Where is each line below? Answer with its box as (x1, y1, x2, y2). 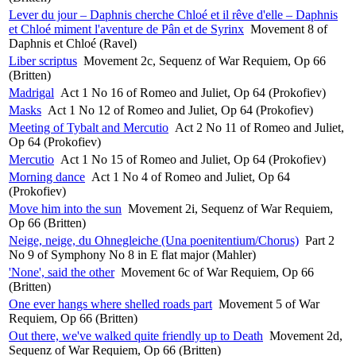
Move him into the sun (9, 201, 122, 215)
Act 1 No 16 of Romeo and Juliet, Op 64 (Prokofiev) (60, 85, 326, 99)
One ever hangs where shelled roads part (9, 296, 212, 311)
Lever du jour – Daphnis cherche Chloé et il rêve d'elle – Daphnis (9, 7, 338, 21)
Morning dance (9, 169, 85, 184)
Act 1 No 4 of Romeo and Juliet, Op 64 (91, 169, 290, 184)
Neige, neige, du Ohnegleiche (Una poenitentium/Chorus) (9, 233, 299, 247)
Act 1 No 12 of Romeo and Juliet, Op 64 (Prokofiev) (48, 103, 313, 117)
